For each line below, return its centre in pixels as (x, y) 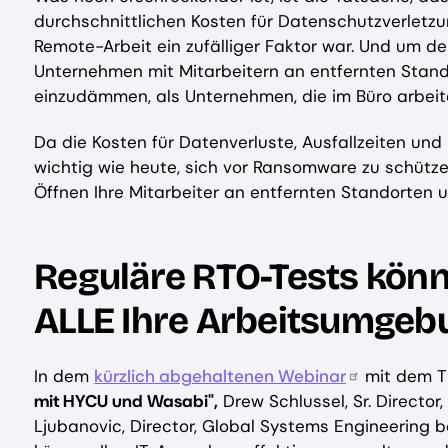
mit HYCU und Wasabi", (126, 401)
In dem (64, 376)
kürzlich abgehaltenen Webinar (220, 376)
